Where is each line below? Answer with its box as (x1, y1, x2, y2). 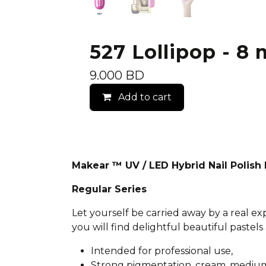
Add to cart (115, 91, 172, 103)
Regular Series (71, 183, 147, 195)
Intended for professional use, (90, 245, 233, 257)
